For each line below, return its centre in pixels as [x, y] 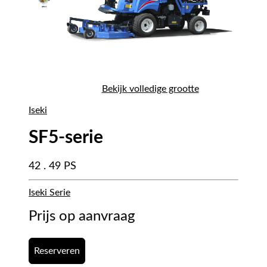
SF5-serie [66, 138]
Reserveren [57, 251]
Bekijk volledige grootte [150, 89]
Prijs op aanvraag [82, 217]
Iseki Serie [49, 193]
